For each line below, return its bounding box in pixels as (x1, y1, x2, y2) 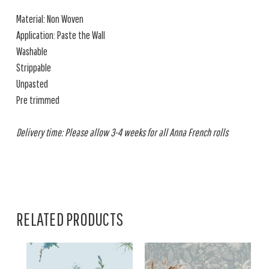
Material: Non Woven (16, 13, 83, 25)
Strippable (16, 61, 51, 74)
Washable (16, 45, 47, 58)
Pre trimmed (16, 94, 59, 106)
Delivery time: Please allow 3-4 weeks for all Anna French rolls (16, 126, 228, 139)
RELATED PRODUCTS (16, 208, 123, 229)
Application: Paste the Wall (16, 29, 105, 41)
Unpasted (16, 77, 48, 90)
